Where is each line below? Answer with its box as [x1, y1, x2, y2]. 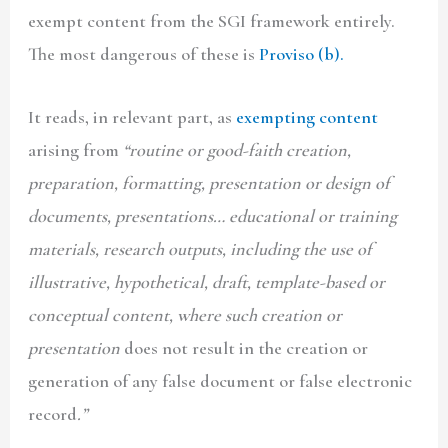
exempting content [236, 105, 379, 128]
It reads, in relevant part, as [28, 105, 237, 128]
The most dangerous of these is [28, 43, 260, 66]
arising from [28, 138, 124, 161]
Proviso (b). [259, 43, 345, 66]
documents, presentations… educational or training [28, 204, 398, 227]
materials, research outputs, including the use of [28, 237, 373, 260]
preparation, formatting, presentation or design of [28, 171, 391, 194]
